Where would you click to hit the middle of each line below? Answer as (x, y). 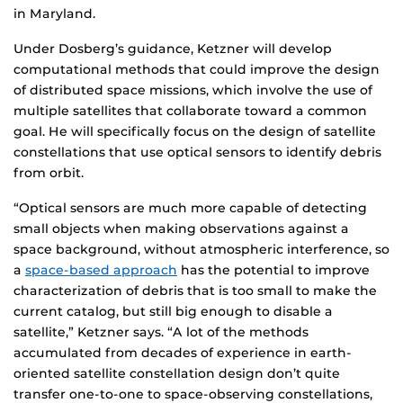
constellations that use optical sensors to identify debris (197, 152)
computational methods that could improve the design (197, 70)
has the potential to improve (273, 270)
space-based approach (101, 270)
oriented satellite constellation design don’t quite (177, 374)
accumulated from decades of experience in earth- (183, 353)
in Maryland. (54, 14)
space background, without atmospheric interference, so (201, 250)
